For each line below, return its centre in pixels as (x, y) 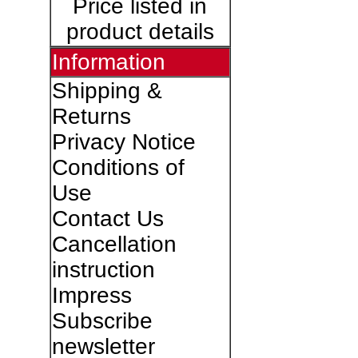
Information (108, 62)
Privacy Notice (123, 142)
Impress (91, 295)
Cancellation (114, 244)
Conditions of (118, 167)
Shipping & (107, 91)
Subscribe (102, 321)
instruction (103, 270)
